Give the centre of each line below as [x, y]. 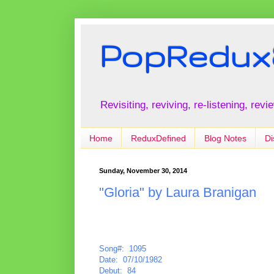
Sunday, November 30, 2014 [143, 171]
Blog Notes [225, 138]
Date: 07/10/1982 [131, 259]
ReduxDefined [158, 138]
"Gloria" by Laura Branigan [178, 192]
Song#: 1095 [123, 248]
